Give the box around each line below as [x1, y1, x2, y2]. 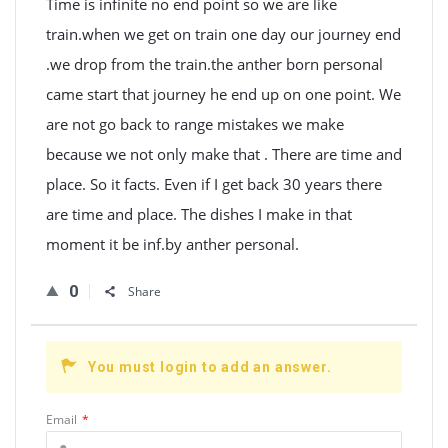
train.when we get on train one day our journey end [46, 24, 401, 44]
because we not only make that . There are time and [46, 144, 402, 164]
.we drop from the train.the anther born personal [46, 54, 383, 74]
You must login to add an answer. [87, 359, 332, 375]
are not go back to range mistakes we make [46, 114, 344, 134]
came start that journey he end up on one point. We [46, 84, 401, 104]
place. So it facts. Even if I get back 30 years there [46, 174, 382, 194]
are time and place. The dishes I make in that [46, 204, 352, 224]
